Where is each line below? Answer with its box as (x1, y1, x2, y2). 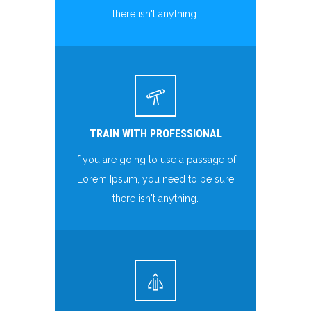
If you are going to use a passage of (75, 154, 236, 166)
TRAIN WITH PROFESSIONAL (89, 127, 222, 141)
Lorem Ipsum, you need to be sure (77, 174, 234, 185)
